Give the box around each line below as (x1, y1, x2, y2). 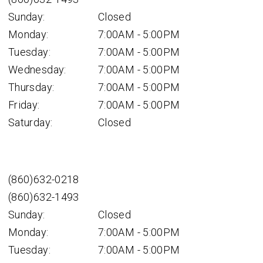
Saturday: (8, 116, 53, 129)
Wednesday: (8, 63, 66, 76)
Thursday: (8, 81, 55, 93)
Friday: (8, 99, 40, 111)
